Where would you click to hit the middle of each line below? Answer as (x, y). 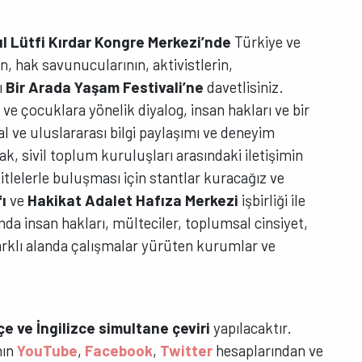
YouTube (48, 351)
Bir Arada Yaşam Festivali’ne (103, 86)
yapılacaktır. (251, 328)
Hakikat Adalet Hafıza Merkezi (133, 200)
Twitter (187, 351)
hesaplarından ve (268, 351)
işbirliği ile (272, 200)
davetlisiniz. (244, 86)
